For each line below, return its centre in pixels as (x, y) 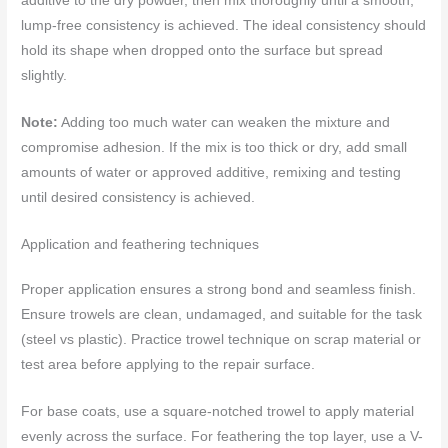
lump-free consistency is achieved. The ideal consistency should (224, 25)
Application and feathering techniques (140, 244)
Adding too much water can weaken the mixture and (224, 122)
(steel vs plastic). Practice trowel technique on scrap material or (221, 339)
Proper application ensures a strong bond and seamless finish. (219, 289)
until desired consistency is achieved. (138, 197)
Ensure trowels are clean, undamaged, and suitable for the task (222, 314)
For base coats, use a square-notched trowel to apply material (218, 411)
